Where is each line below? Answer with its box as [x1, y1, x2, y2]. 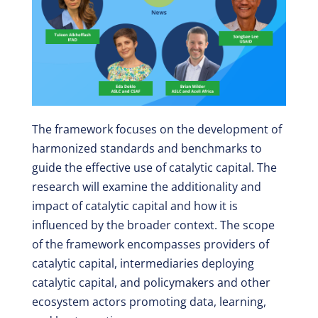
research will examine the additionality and [31, 178, 261, 194]
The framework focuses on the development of [31, 121, 282, 137]
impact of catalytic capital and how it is [31, 197, 238, 214]
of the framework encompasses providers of [31, 236, 269, 252]
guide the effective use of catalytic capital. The [31, 159, 277, 175]
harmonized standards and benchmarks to [31, 140, 262, 156]
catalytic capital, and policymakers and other [31, 274, 270, 290]
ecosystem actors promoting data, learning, [31, 293, 266, 309]
